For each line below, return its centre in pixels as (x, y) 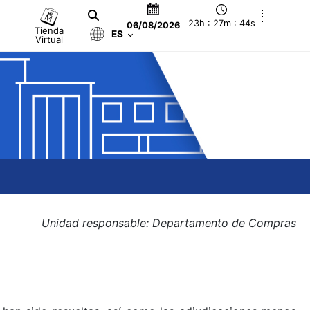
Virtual (49, 39)
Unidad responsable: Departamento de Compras (169, 223)
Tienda (49, 30)
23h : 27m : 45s (221, 24)
